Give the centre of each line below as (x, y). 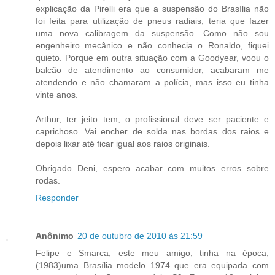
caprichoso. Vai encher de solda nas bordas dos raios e (152, 132)
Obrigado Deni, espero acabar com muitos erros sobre (152, 168)
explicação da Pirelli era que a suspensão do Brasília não (152, 9)
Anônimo (55, 236)
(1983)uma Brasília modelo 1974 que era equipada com (152, 265)
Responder (57, 198)
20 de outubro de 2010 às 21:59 (140, 236)
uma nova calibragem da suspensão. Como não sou (152, 33)
